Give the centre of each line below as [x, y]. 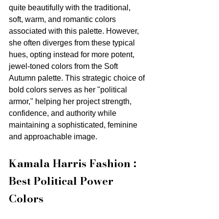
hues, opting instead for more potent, [73, 55]
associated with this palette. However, [75, 31]
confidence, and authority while [64, 113]
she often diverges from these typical [73, 43]
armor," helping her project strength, [71, 102]
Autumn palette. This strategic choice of [78, 78]
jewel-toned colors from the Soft [64, 66]
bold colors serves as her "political [69, 90]
